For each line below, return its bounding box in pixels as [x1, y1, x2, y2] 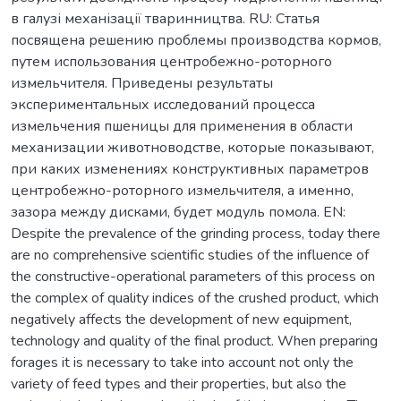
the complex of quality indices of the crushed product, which [11, 287, 379, 308]
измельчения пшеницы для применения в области [11, 115, 353, 136]
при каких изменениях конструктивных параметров [11, 158, 369, 179]
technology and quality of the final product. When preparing [11, 330, 378, 351]
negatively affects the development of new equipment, [11, 309, 352, 329]
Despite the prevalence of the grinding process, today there [11, 223, 380, 243]
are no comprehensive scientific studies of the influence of [11, 244, 369, 265]
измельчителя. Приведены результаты [11, 73, 273, 93]
